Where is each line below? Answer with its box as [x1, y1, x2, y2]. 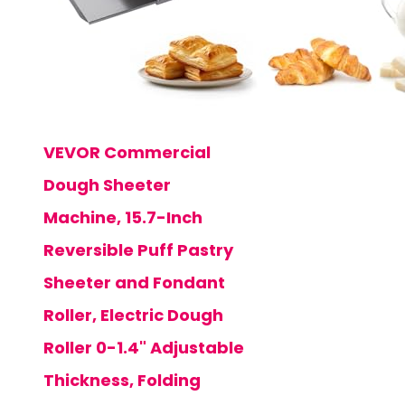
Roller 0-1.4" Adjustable [43, 335, 244, 359]
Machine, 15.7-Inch [43, 205, 202, 229]
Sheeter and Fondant [43, 270, 225, 294]
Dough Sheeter [43, 173, 171, 196]
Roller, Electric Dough [43, 303, 223, 326]
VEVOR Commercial [43, 140, 211, 164]
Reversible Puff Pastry [43, 238, 233, 261]
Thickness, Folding [43, 368, 201, 391]
